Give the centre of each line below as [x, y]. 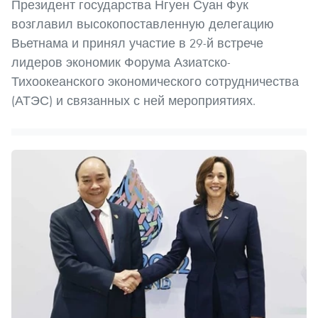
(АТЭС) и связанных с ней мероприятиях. [133, 101]
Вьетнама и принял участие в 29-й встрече [137, 43]
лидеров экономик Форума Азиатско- [121, 62]
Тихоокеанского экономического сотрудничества [155, 82]
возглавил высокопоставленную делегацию [143, 24]
